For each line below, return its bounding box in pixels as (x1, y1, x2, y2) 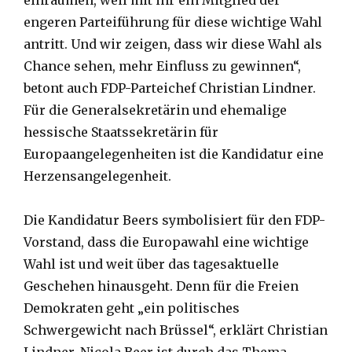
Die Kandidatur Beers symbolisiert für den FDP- (24, 212, 325, 229)
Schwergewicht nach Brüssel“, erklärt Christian (24, 322, 328, 339)
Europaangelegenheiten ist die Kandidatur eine (24, 146, 324, 163)
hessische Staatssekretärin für (24, 124, 218, 141)
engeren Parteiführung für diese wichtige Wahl (24, 14, 322, 31)
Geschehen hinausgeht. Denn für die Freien (24, 278, 299, 295)
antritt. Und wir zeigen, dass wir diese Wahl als (24, 36, 322, 53)
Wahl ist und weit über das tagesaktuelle (24, 256, 279, 273)
